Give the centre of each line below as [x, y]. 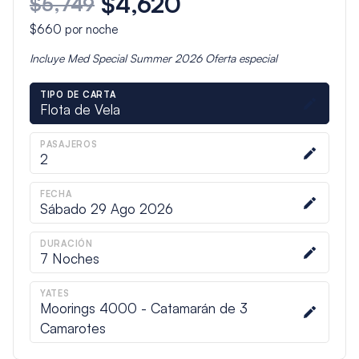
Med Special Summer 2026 [134, 58]
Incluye [48, 58]
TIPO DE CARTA [78, 95]
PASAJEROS [69, 145]
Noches [73, 259]
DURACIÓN [66, 244]
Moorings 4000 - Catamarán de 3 [143, 309]
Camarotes [73, 329]
